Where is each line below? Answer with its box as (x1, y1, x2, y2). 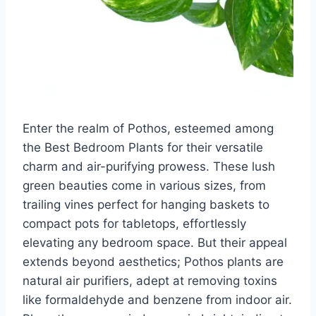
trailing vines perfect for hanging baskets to (23, 197, 269, 212)
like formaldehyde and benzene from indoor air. (23, 292, 292, 307)
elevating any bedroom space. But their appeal (23, 235, 287, 250)
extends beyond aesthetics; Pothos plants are (23, 254, 284, 269)
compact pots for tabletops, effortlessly (23, 216, 246, 231)
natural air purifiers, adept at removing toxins (23, 273, 277, 288)
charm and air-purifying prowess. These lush (23, 159, 275, 174)
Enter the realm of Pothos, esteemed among (23, 121, 274, 135)
